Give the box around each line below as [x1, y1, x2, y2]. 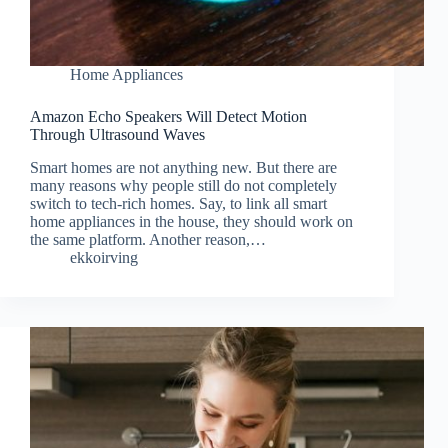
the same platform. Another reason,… [30, 231, 266, 249]
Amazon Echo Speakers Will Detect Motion [30, 108, 307, 126]
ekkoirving [70, 249, 138, 267]
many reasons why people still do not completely [30, 177, 337, 195]
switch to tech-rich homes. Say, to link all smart [30, 195, 327, 213]
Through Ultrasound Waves [30, 126, 205, 144]
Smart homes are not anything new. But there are [30, 159, 337, 177]
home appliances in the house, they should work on [30, 213, 353, 231]
